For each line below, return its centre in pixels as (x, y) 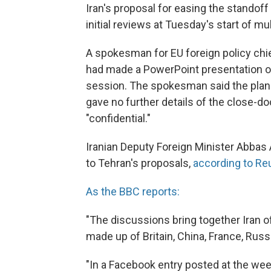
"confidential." (118, 119)
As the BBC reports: (133, 192)
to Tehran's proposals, (139, 163)
